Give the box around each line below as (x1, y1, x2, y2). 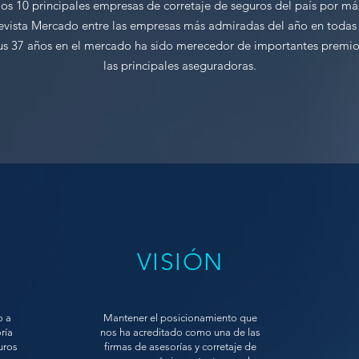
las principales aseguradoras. (103, 58, 256, 73)
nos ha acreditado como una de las (99, 326, 260, 338)
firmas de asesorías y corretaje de (103, 341, 256, 353)
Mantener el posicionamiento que (103, 312, 257, 324)
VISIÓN (136, 248, 224, 276)
